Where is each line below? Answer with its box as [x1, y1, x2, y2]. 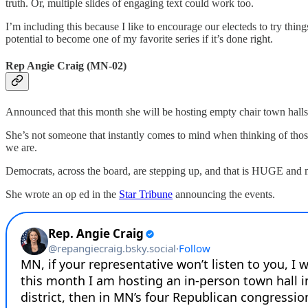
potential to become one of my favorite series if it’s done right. [5, 33, 273, 45]
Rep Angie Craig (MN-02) [5, 60, 126, 72]
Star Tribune [119, 188, 173, 200]
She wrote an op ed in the [5, 188, 119, 200]
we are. [5, 141, 37, 153]
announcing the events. [173, 188, 275, 200]
